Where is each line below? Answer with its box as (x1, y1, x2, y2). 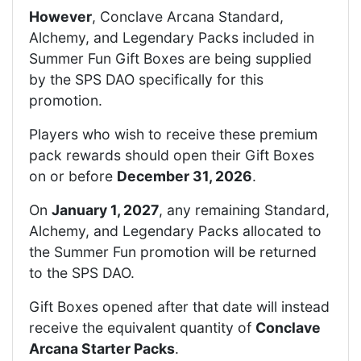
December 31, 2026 (117, 168, 252, 185)
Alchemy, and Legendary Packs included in (29, 29, 314, 46)
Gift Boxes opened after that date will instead (29, 298, 330, 315)
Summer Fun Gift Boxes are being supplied (29, 50, 312, 67)
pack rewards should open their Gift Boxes (29, 147, 314, 164)
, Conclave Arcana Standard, (92, 8, 284, 25)
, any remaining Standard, (159, 201, 330, 218)
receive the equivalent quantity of (29, 319, 255, 336)
